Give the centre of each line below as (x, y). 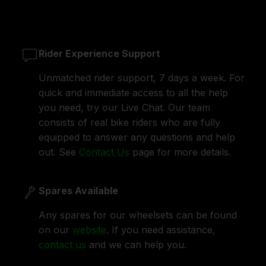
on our (56, 230)
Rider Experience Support (99, 54)
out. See (59, 152)
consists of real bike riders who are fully (129, 123)
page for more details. (180, 152)
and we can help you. (136, 245)
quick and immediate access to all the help (133, 93)
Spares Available (78, 191)
